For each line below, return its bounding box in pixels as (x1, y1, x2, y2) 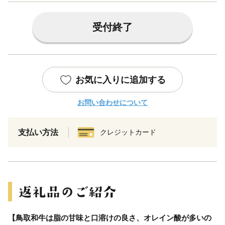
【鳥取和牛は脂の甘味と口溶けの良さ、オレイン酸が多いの (8, 213, 211, 222)
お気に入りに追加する (75, 74, 166, 85)
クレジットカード (100, 128, 156, 136)
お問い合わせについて (77, 98, 148, 106)
